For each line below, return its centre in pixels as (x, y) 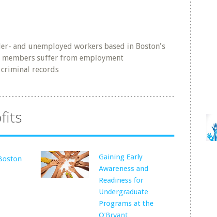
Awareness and (124, 169)
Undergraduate (124, 192)
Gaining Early (121, 157)
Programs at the (126, 203)
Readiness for (121, 180)
